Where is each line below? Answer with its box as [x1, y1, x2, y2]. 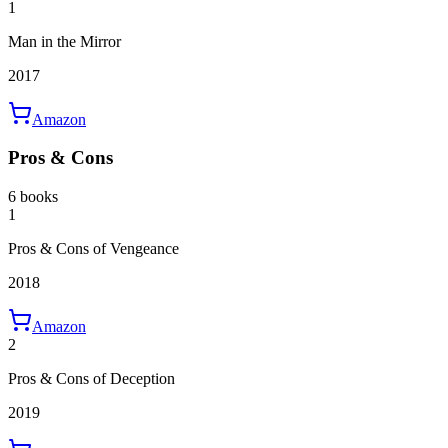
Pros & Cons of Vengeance [8, 240, 179, 258]
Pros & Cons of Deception [8, 370, 175, 388]
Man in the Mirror [8, 32, 121, 50]
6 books [8, 188, 58, 206]
